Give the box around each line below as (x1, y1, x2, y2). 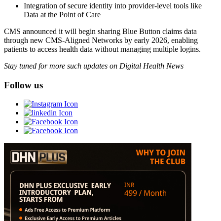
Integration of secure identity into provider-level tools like (24, 1, 202, 10)
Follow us (4, 79, 43, 90)
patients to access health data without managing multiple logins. (4, 44, 201, 53)
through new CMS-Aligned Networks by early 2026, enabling (4, 36, 198, 44)
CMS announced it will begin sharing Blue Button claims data (4, 27, 197, 36)
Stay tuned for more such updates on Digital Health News (4, 61, 184, 70)
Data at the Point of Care (24, 10, 101, 19)
